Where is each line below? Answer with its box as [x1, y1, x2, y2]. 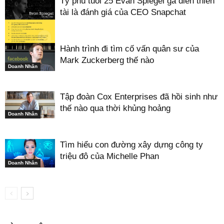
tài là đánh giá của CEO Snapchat [60, 7, 186, 17]
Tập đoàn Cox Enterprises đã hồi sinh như [60, 92, 217, 102]
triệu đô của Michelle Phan [60, 151, 159, 161]
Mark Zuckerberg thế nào [60, 55, 154, 65]
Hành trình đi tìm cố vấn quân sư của [60, 44, 199, 54]
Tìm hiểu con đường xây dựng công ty [60, 140, 203, 150]
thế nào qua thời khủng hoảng [60, 103, 170, 113]
